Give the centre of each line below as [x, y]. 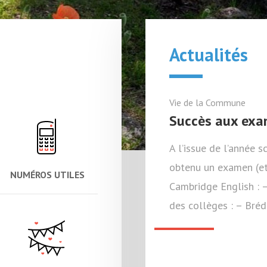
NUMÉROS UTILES [47, 175]
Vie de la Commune [207, 103]
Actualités [209, 55]
